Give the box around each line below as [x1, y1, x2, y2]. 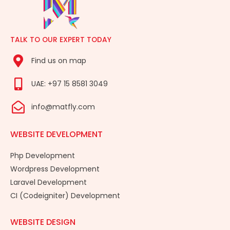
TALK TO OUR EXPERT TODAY [10, 34, 111, 45]
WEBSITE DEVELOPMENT [10, 128, 103, 140]
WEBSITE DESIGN [10, 216, 75, 228]
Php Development [10, 150, 75, 161]
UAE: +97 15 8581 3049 [31, 78, 108, 89]
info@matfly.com [31, 101, 95, 112]
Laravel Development [10, 177, 87, 187]
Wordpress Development [10, 163, 100, 174]
